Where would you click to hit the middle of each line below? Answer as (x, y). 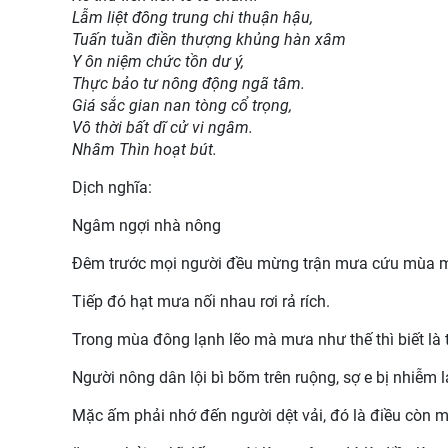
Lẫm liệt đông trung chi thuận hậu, (192, 17)
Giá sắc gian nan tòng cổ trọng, (182, 105)
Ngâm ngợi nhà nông (146, 225)
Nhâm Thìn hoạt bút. (144, 149)
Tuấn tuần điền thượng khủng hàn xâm (209, 39)
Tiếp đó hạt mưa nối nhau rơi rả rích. (201, 301)
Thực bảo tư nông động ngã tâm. (188, 83)
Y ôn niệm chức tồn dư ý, (158, 61)
